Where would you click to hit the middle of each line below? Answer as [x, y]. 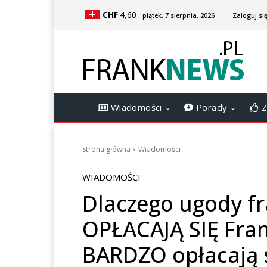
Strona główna [106, 149]
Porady [210, 107]
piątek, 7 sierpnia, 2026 [178, 15]
